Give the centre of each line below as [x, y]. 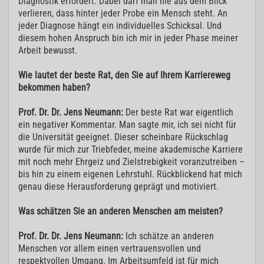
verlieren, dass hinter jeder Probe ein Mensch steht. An [123, 14]
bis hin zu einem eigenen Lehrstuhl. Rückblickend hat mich [130, 174]
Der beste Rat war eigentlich [178, 113]
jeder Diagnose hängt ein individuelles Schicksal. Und [120, 26]
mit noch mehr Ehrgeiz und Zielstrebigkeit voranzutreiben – [131, 162]
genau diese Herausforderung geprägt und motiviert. [118, 187]
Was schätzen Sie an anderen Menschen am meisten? [121, 212]
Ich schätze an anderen [169, 236]
